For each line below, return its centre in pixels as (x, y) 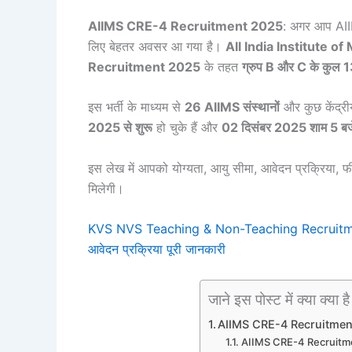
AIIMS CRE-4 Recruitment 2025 (185, 26)
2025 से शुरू (120, 128)
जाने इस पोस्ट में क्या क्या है (279, 300)
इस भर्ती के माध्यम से (136, 107)
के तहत (221, 66)
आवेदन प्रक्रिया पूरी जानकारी (157, 249)
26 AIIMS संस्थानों (232, 107)
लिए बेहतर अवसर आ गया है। (157, 46)
